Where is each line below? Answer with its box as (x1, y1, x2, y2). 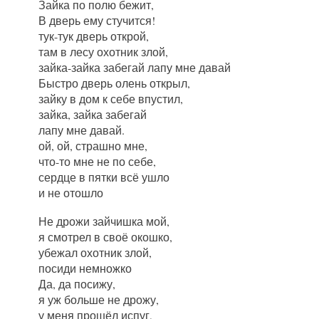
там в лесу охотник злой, (38, 44, 169, 60)
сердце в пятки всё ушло (38, 169, 170, 185)
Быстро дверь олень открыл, (38, 75, 191, 91)
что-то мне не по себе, (38, 154, 157, 169)
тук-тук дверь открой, (38, 28, 150, 44)
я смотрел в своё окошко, (38, 229, 173, 245)
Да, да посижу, (38, 276, 116, 292)
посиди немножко (38, 261, 132, 276)
